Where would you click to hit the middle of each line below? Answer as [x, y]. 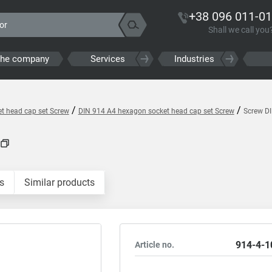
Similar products [59, 182]
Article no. [155, 245]
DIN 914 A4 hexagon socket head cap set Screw [156, 111]
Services [108, 59]
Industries [194, 59]
